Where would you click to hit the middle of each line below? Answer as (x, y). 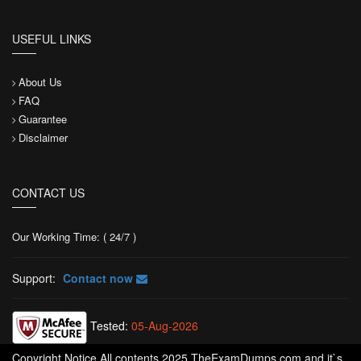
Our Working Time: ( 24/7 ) (74, 237)
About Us (40, 82)
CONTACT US (48, 193)
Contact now (98, 278)
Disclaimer (43, 137)
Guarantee (43, 119)
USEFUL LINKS (52, 39)
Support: (34, 278)
